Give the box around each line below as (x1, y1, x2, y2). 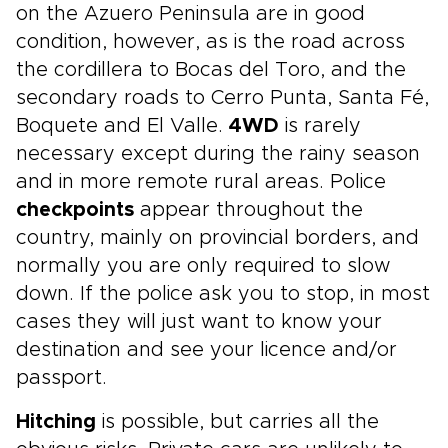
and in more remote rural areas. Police (16, 172, 386, 192)
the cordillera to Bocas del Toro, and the (16, 60, 406, 80)
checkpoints (16, 200, 134, 220)
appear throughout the (134, 200, 363, 220)
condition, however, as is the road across (16, 32, 405, 52)
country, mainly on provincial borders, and (16, 228, 419, 248)
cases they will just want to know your (16, 312, 382, 332)
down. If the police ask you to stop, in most (16, 284, 430, 304)
